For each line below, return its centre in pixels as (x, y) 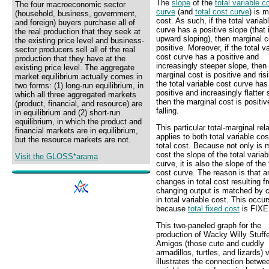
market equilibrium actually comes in (79, 77)
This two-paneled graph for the (209, 226)
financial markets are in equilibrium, (77, 131)
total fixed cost (214, 209)
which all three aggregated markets (76, 95)
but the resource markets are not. (73, 140)
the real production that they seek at (78, 32)
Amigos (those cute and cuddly (210, 244)
